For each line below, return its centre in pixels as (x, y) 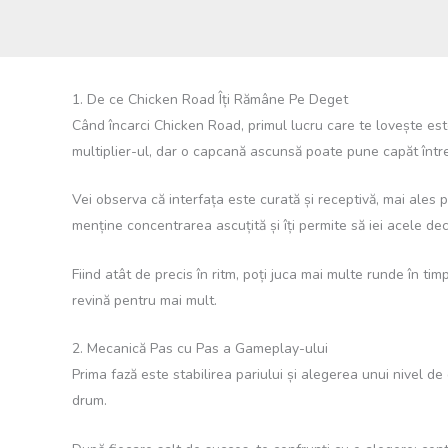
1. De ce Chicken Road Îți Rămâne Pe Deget (210, 99)
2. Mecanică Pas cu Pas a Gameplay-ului (200, 349)
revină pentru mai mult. (144, 300)
